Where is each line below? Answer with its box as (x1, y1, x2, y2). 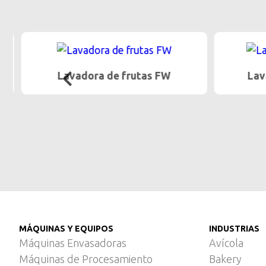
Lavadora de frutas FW (53, 69, 166, 81)
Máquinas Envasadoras (19, 237, 126, 249)
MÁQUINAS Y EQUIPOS (19, 224, 113, 234)
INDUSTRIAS (209, 224, 259, 234)
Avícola (209, 237, 243, 249)
